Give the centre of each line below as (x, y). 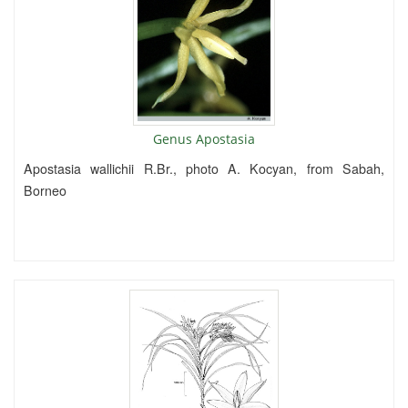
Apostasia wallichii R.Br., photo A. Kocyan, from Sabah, (204, 168)
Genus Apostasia (204, 138)
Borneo (45, 190)
